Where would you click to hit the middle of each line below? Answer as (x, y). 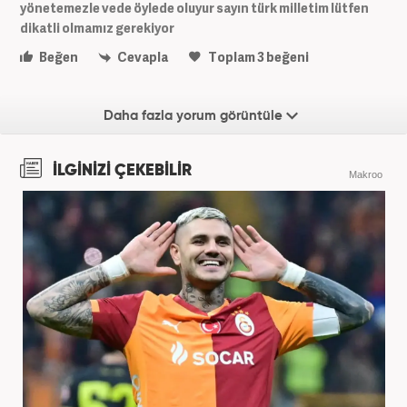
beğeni (287, 56)
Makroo (366, 174)
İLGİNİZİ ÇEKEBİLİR (120, 170)
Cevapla (142, 56)
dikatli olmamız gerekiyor (97, 27)
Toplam (232, 56)
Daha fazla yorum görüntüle (195, 115)
